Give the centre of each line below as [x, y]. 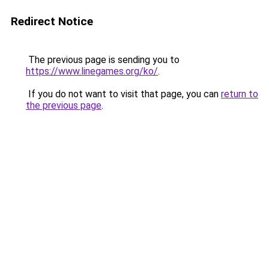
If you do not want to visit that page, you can [123, 94]
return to [240, 94]
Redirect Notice [52, 21]
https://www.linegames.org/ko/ [92, 71]
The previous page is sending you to [103, 60]
